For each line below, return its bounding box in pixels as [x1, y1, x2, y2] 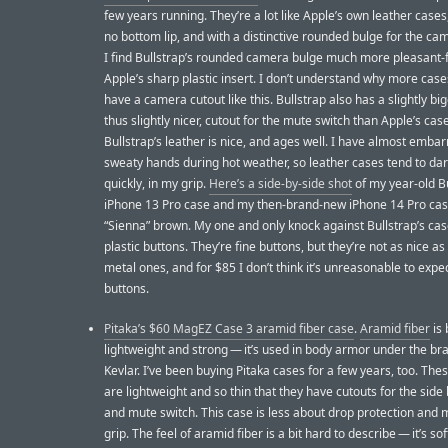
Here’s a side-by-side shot [209, 174, 352, 192]
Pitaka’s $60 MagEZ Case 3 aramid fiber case [104, 319, 354, 337]
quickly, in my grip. [104, 174, 209, 192]
